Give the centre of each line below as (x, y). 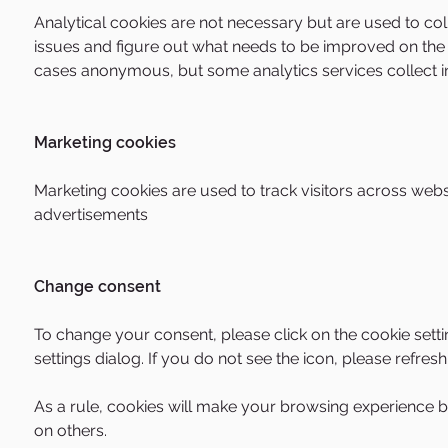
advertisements (91, 214)
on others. (70, 430)
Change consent (97, 286)
